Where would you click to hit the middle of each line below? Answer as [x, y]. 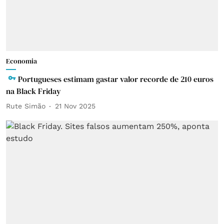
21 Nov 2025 [75, 106]
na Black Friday [33, 91]
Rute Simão [26, 106]
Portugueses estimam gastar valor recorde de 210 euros [116, 79]
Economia [21, 61]
